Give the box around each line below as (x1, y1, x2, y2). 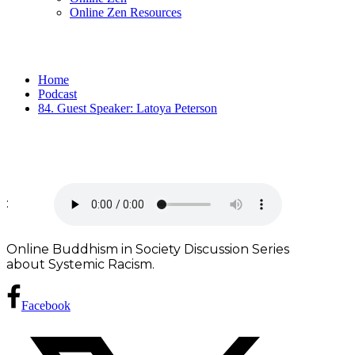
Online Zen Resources (70, 6, 181, 19)
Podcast (38, 86, 77, 101)
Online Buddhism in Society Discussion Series (6, 241, 289, 257)
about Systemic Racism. (6, 256, 155, 272)
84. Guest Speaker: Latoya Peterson (38, 101, 217, 115)
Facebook (21, 298, 71, 312)
